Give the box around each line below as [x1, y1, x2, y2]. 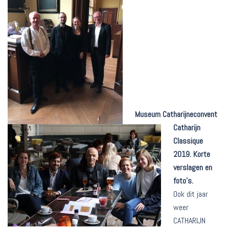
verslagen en [173, 162, 212, 173]
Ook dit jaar [173, 189, 208, 200]
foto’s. [173, 175, 193, 187]
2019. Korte [173, 149, 210, 160]
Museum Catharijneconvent [135, 109, 217, 120]
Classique [173, 135, 203, 147]
